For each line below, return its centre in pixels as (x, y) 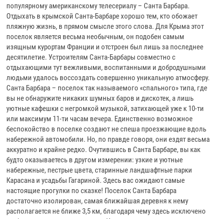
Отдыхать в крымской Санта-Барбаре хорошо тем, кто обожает (102, 16)
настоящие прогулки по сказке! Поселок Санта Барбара (92, 191)
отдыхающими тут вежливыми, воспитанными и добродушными (106, 67)
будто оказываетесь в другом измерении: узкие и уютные (95, 160)
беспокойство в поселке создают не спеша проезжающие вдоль (107, 129)
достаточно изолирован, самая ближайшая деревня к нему (98, 201)
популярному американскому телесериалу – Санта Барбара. (98, 6)
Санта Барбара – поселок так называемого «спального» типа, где (107, 88)
